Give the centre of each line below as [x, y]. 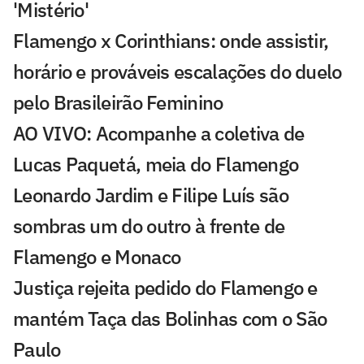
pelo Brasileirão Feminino [118, 103]
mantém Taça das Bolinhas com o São [170, 319]
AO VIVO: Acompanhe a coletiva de [159, 134]
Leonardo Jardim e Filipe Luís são [151, 195]
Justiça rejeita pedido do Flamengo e [165, 288]
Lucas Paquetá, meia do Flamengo [156, 165]
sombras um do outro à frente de [149, 226]
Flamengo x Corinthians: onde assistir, [171, 41]
